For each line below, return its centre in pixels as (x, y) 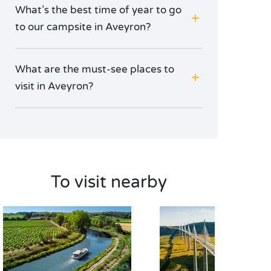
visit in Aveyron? (54, 86)
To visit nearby (109, 182)
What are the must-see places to (95, 69)
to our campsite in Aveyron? (83, 27)
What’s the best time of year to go (98, 10)
